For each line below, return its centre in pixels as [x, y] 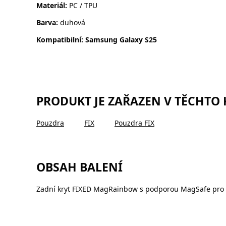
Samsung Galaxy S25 [121, 39]
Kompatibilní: [61, 39]
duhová [73, 22]
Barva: [48, 22]
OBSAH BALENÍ [79, 167]
